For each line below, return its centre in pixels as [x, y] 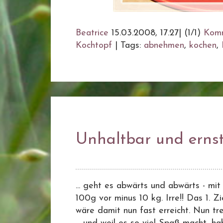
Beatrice [92, 33]
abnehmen [164, 46]
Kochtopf [94, 46]
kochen [203, 46]
